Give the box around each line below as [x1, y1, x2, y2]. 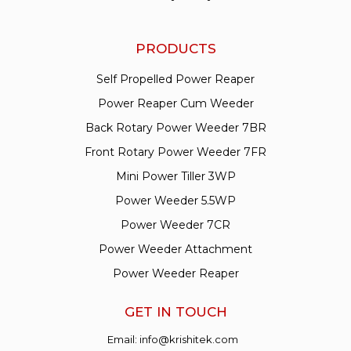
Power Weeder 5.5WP [115, 193, 236, 208]
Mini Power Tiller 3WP [115, 168, 236, 183]
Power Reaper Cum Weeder [97, 96, 254, 110]
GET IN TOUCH [124, 303, 227, 320]
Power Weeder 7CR [121, 217, 230, 232]
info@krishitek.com [139, 332, 239, 346]
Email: [107, 332, 140, 346]
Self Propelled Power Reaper [96, 71, 255, 86]
